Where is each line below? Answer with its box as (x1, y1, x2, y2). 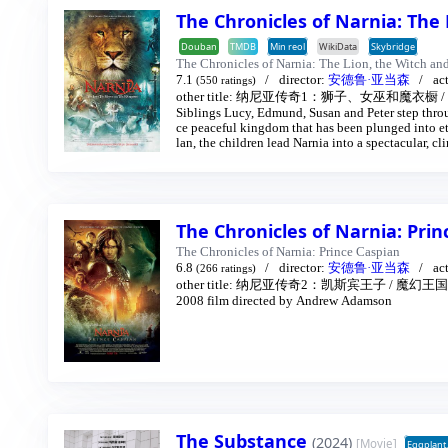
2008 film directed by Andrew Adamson (176, 293, 392, 308)
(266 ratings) (196, 262, 256, 274)
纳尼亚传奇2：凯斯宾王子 (236, 277, 386, 292)
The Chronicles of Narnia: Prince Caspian (176, 244, 400, 259)
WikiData (319, 40, 357, 54)
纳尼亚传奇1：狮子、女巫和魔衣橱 (236, 90, 438, 105)
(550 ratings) (196, 75, 256, 87)
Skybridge (371, 40, 415, 54)
